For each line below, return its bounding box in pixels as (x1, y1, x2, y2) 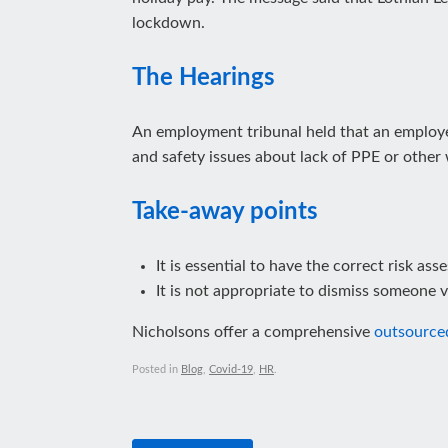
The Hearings (132, 66, 275, 90)
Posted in (132, 363, 181, 375)
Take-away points (132, 200, 318, 224)
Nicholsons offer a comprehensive (132, 324, 374, 340)
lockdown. (132, 15, 205, 31)
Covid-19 (209, 363, 253, 375)
